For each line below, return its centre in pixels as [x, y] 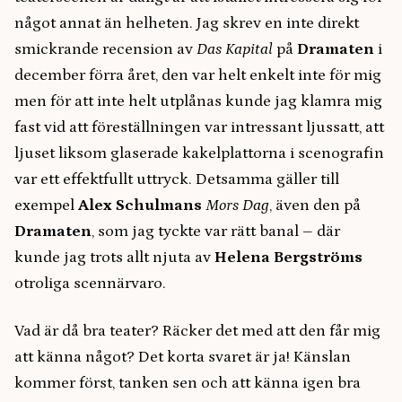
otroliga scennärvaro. [90, 284]
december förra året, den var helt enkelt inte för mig [198, 75]
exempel [46, 205]
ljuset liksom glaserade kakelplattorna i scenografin [199, 153]
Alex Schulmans [140, 205]
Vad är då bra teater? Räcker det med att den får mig [197, 331]
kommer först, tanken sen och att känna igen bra [188, 383]
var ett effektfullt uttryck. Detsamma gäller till [177, 179]
